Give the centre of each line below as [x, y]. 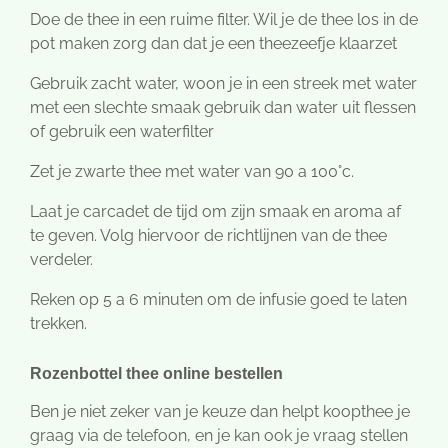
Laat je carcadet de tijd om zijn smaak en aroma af [215, 212]
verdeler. [61, 260]
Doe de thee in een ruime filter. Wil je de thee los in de [224, 20]
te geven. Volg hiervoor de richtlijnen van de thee [208, 236]
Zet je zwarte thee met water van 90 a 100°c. [192, 172]
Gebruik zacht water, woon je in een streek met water [223, 84]
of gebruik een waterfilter [122, 132]
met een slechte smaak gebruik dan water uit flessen [223, 108]
